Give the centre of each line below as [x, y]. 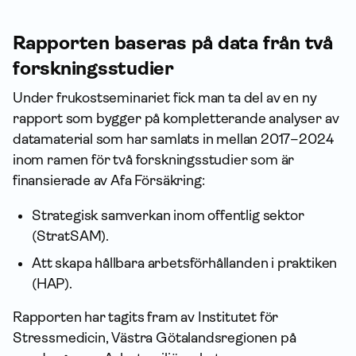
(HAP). [52, 284]
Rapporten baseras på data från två [173, 43]
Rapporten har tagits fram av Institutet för [146, 317]
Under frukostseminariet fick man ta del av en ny [165, 98]
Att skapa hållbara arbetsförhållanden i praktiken [185, 263]
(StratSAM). [71, 236]
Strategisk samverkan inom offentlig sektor [168, 215]
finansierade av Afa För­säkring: [109, 180]
